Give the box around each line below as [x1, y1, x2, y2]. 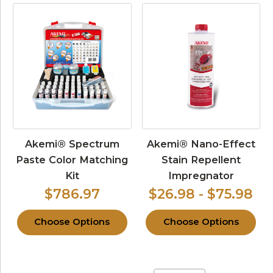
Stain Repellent [161, 154, 241, 166]
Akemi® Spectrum [24, 138, 119, 151]
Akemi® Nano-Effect [146, 138, 255, 151]
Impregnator [168, 169, 234, 182]
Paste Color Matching [16, 154, 129, 166]
